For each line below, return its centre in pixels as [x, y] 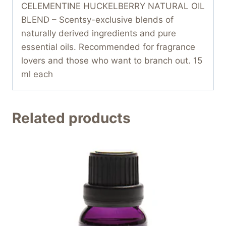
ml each [37, 74]
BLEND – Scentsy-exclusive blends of [97, 19]
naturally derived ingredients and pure [99, 33]
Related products [71, 118]
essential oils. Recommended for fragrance [108, 47]
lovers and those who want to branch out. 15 [112, 60]
